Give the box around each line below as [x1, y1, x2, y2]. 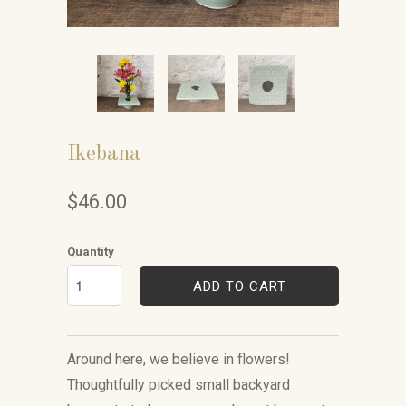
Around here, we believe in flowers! [67, 351, 290, 368]
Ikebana [67, 143, 141, 165]
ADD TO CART [192, 277, 286, 295]
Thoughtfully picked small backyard [67, 376, 290, 393]
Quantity [67, 245, 114, 258]
